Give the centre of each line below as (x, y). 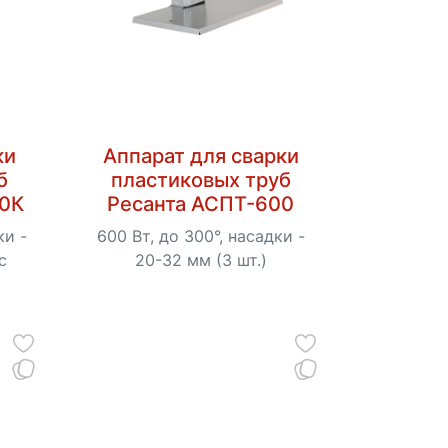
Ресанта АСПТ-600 (201, 203)
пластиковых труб (200, 179)
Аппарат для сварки (200, 155)
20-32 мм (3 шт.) (200, 259)
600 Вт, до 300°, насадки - (200, 235)
